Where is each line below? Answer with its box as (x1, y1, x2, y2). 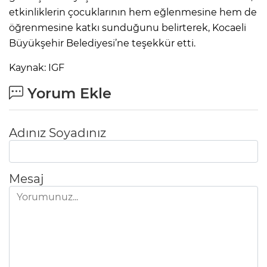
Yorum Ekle (23, 84, 111, 102)
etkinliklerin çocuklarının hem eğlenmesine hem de (9, 6, 257, 18)
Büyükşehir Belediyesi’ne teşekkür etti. (9, 37, 195, 49)
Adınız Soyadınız (9, 125, 106, 140)
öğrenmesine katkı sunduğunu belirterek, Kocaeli (9, 21, 246, 33)
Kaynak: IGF (9, 61, 64, 73)
